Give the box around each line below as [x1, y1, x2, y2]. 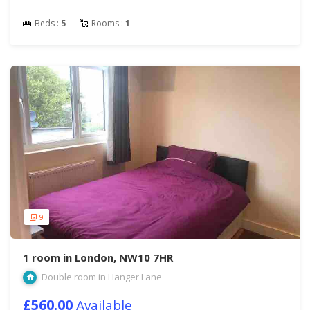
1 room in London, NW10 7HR [23, 250, 173, 264]
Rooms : [89, 17, 125, 29]
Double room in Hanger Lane [39, 271, 162, 283]
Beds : [33, 17, 61, 29]
